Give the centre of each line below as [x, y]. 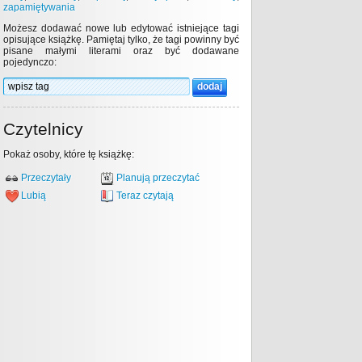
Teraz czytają [145, 196]
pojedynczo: [30, 62]
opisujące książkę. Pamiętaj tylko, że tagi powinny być [121, 40]
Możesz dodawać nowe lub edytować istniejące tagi [121, 28]
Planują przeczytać [158, 178]
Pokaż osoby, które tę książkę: [69, 154]
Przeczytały [46, 178]
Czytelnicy [43, 129]
